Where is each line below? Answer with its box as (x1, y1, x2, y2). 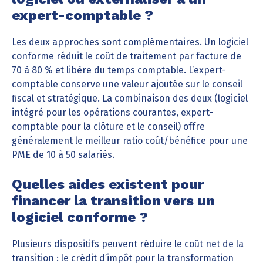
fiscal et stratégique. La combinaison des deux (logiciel (12, 93, 248, 104)
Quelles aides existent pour (12, 176, 204, 193)
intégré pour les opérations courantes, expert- (12, 107, 213, 118)
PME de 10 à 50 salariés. (12, 149, 114, 160)
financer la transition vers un (12, 193, 215, 209)
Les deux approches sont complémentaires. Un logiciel (12, 36, 248, 48)
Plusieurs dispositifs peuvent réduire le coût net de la (12, 238, 244, 249)
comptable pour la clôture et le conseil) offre (12, 121, 205, 132)
